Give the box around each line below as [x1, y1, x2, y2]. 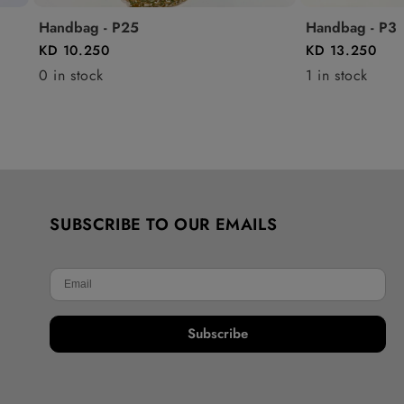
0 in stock [39, 64, 104, 86]
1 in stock [306, 64, 368, 86]
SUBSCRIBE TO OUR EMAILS [50, 212, 278, 236]
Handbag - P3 [306, 16, 397, 38]
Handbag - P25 [39, 16, 139, 38]
